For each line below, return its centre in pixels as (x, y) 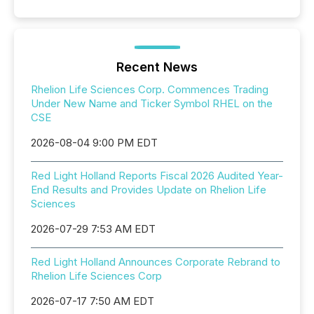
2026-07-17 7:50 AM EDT (93, 301)
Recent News (157, 67)
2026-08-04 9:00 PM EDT (94, 143)
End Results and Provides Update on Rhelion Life (149, 190)
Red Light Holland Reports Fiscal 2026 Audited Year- (157, 176)
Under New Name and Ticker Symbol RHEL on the (152, 103)
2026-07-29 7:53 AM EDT (93, 229)
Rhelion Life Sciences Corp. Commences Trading (150, 89)
